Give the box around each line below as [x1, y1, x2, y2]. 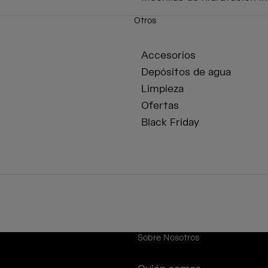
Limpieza [141, 83, 184, 96]
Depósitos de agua [141, 66, 231, 80]
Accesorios [141, 49, 196, 63]
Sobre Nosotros [138, 233, 199, 244]
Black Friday [141, 116, 199, 130]
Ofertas [141, 99, 179, 113]
